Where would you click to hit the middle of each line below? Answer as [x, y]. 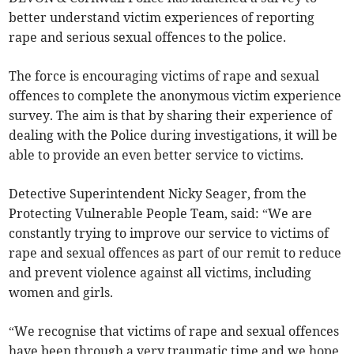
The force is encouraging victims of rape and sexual [164, 76]
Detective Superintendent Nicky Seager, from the [158, 194]
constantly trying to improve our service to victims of [169, 233]
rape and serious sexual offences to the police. [148, 38]
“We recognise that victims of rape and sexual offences [174, 331]
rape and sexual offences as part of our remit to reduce [175, 253]
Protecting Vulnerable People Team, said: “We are [161, 214]
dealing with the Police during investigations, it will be [173, 136]
